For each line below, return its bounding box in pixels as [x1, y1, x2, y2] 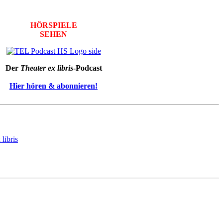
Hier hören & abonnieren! [9, 82, 98, 91]
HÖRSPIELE [30, 21, 77, 30]
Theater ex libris [18, 64, 73, 73]
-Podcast [73, 64, 102, 73]
